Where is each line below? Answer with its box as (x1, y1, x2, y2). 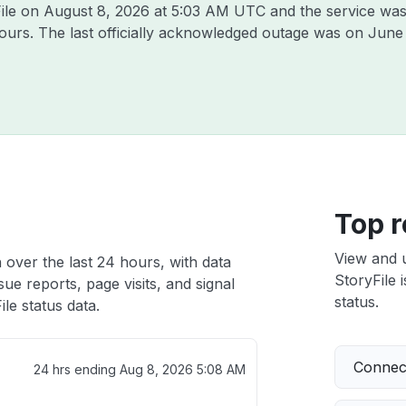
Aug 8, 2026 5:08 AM (119, 362, 246, 377)
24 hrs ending (33, 362, 120, 377)
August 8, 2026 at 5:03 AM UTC (43, 2, 266, 20)
